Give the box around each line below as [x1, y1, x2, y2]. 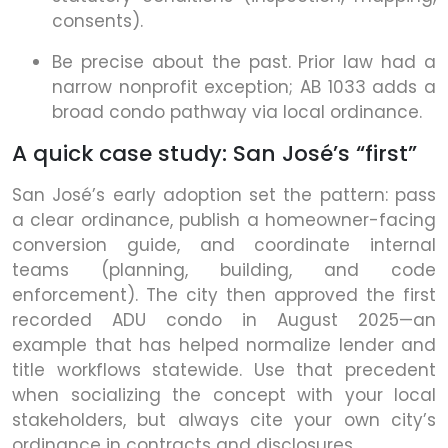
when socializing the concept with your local [12, 383, 436, 408]
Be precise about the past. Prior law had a [52, 50, 436, 75]
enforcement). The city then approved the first [12, 283, 436, 308]
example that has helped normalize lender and [12, 333, 436, 358]
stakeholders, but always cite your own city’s [12, 408, 436, 433]
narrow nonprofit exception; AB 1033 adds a [52, 75, 436, 100]
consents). [52, 9, 143, 34]
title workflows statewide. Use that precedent [12, 358, 436, 383]
